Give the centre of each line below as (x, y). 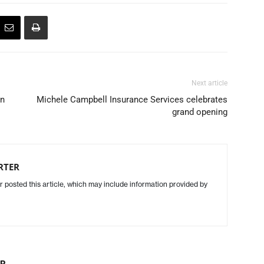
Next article (209, 83)
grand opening (200, 112)
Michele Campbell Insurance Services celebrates (132, 99)
